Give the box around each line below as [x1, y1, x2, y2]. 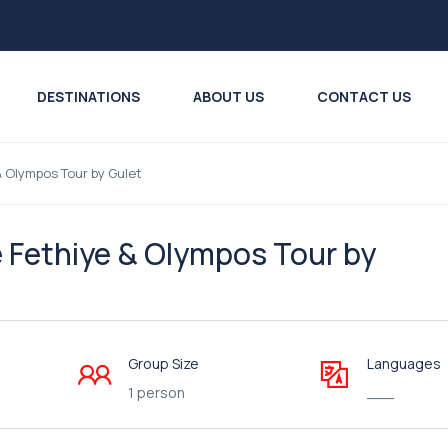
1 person [127, 383, 185, 402]
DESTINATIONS [36, 87, 140, 106]
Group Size [127, 354, 199, 373]
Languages [366, 354, 441, 373]
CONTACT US [316, 87, 411, 106]
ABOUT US [192, 87, 264, 106]
